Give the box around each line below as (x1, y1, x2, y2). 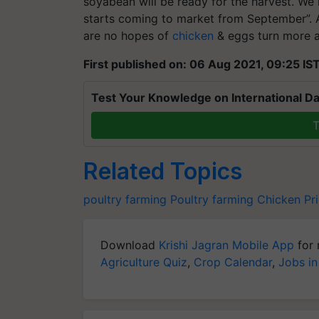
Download (100, 237, 159, 252)
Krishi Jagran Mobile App (159, 237, 294, 252)
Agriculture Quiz (100, 254, 187, 269)
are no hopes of (83, 28, 172, 43)
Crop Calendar (194, 254, 272, 269)
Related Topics (83, 157, 242, 185)
